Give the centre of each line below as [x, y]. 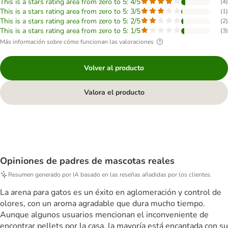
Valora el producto [114, 92]
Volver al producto [114, 68]
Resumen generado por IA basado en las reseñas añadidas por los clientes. [110, 174]
